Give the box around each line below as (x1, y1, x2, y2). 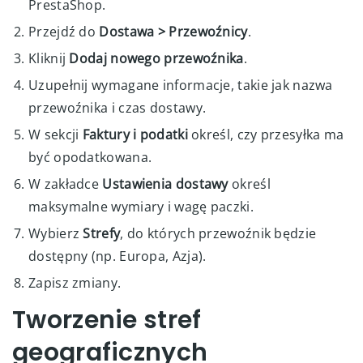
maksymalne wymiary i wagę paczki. (28, 197, 254, 216)
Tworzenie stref (12, 302, 202, 337)
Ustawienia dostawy (102, 174, 228, 193)
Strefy (83, 224, 121, 242)
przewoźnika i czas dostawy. (28, 98, 207, 117)
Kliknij (28, 49, 70, 67)
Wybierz (28, 224, 83, 242)
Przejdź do (28, 22, 100, 41)
